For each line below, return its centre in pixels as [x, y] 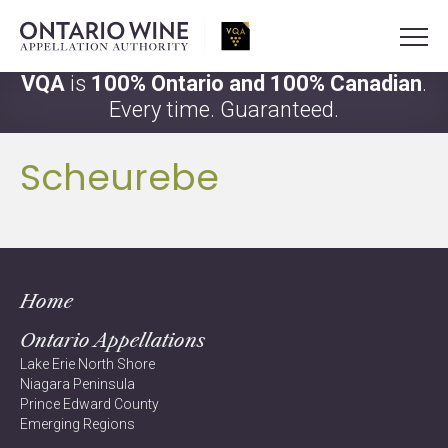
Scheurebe [119, 177]
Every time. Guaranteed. [224, 109]
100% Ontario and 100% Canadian [256, 83]
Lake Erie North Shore [87, 364]
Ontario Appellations [112, 340]
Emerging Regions [77, 424]
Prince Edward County [89, 404]
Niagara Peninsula [77, 384]
